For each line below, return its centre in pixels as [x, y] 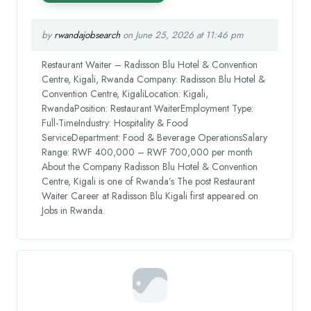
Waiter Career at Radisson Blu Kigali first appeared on [150, 196]
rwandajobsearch [87, 35]
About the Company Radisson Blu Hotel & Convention [150, 167]
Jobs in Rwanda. [74, 211]
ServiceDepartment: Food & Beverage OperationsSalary [155, 138]
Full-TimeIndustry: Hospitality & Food [115, 123]
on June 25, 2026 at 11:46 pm [182, 35]
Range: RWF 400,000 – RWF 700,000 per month [148, 152]
